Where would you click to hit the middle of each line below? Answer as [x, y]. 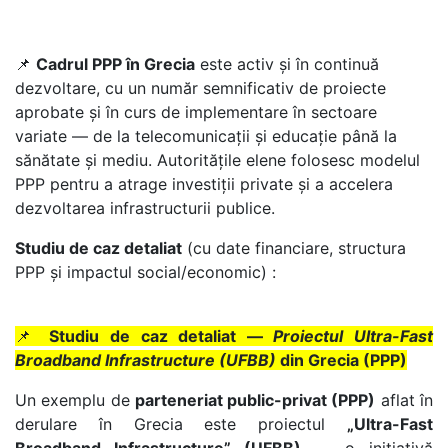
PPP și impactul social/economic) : [145, 272]
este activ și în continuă [287, 64]
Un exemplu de [75, 400]
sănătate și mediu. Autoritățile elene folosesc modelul [217, 160]
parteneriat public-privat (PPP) [255, 400]
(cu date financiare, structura [294, 248]
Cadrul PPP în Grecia [115, 64]
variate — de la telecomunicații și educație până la [206, 136]
